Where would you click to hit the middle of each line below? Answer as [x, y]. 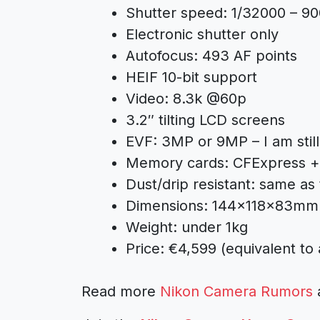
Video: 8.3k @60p [186, 99]
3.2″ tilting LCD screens [205, 120]
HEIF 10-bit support [191, 77]
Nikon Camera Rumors [236, 291]
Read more [121, 291]
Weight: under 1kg [187, 227]
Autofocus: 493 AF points [211, 56]
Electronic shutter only [202, 34]
